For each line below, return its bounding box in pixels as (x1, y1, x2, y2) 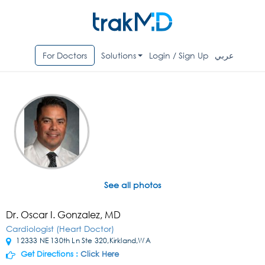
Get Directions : (18, 249, 80, 260)
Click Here (80, 249, 119, 260)
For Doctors (42, 50, 87, 62)
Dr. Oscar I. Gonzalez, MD (6, 208, 121, 221)
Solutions (101, 50, 136, 62)
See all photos (104, 179, 161, 191)
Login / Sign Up (149, 50, 209, 62)
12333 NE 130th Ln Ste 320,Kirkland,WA (14, 235, 151, 246)
